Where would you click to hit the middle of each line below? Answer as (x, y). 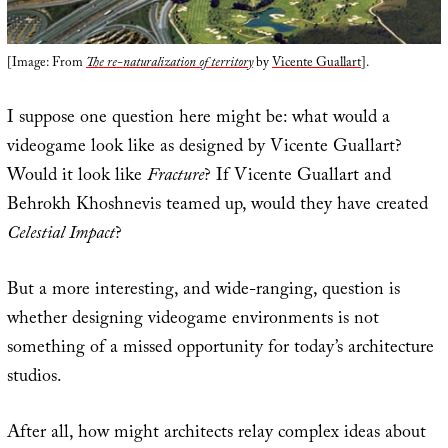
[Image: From (46, 63)
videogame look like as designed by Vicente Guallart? (204, 148)
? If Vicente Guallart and (297, 177)
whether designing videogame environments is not (192, 320)
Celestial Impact (60, 235)
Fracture (175, 177)
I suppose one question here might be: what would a (198, 119)
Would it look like (76, 177)
